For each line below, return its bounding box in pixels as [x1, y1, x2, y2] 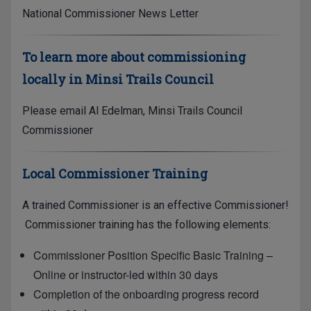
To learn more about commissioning [22, 48, 246, 65]
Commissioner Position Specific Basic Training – [33, 246, 273, 263]
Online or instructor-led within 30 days [33, 266, 218, 283]
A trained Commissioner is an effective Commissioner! [22, 198, 289, 212]
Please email [22, 103, 89, 117]
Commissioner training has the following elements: [22, 217, 271, 231]
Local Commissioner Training [22, 165, 208, 182]
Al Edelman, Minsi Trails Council [89, 103, 242, 117]
